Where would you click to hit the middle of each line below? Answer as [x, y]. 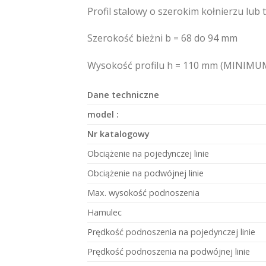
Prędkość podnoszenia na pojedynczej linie [171, 232]
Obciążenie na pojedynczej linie [148, 154]
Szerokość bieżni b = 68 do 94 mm [162, 38]
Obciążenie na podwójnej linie [145, 173]
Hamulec [104, 213]
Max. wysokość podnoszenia [143, 193]
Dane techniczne [123, 95]
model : [104, 115]
